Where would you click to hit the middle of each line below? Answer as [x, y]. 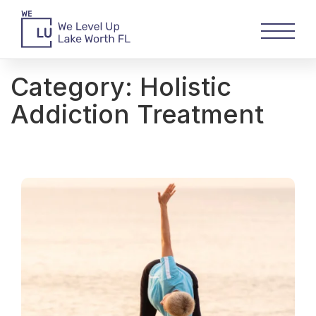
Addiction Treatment [137, 115]
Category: [75, 87]
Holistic [186, 87]
